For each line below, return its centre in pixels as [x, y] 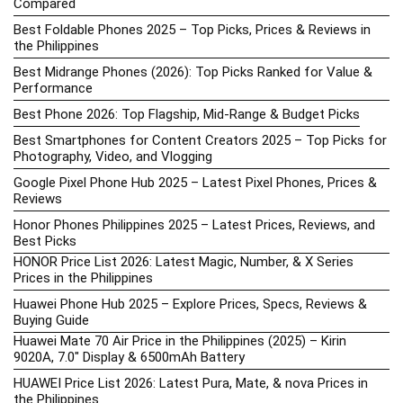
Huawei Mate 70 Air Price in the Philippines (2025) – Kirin [180, 340]
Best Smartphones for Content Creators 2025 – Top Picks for [200, 140]
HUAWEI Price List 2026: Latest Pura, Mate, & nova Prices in [191, 383]
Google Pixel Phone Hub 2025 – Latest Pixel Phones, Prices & [195, 182]
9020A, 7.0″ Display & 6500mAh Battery [129, 357]
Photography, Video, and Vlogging [113, 156]
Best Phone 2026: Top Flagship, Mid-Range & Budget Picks [187, 114]
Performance [53, 88]
